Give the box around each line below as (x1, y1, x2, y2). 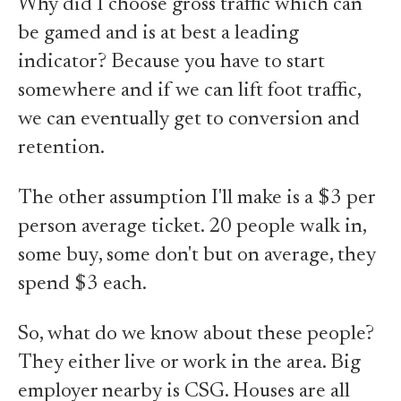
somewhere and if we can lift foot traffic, (18, 81, 361, 101)
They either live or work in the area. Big (18, 353, 361, 373)
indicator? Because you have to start (18, 52, 325, 73)
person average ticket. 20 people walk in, (18, 217, 366, 237)
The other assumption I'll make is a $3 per (18, 188, 375, 209)
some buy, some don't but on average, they (18, 245, 376, 266)
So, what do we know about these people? (18, 324, 374, 345)
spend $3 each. (18, 274, 147, 294)
